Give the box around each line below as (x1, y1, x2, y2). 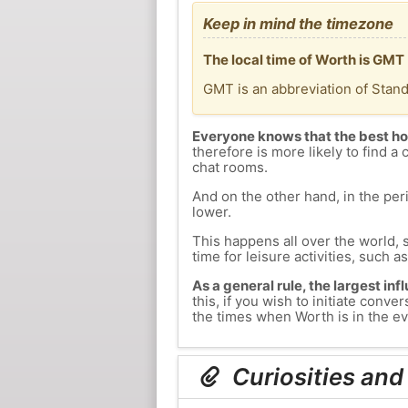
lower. (191, 203, 231, 221)
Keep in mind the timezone (202, 14, 393, 33)
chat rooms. (191, 158, 268, 177)
